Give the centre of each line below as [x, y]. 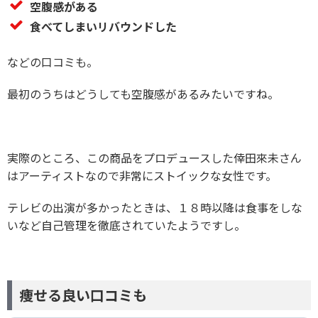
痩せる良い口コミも [83, 295]
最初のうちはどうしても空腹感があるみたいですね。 [143, 94]
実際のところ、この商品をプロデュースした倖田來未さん [154, 158]
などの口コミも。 [53, 62]
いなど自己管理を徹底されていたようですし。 [126, 225]
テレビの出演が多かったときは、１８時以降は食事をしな [155, 208]
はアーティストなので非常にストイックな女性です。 [142, 176]
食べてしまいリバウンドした [103, 27]
